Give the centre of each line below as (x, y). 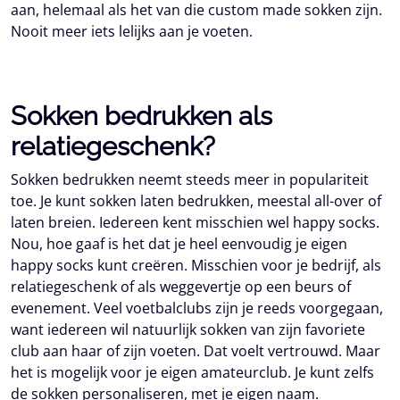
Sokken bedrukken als (142, 116)
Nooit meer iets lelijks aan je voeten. (132, 31)
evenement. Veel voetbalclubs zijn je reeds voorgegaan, (197, 308)
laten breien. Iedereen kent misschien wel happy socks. (195, 222)
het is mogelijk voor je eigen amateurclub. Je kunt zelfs (192, 372)
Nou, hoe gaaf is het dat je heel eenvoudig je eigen (179, 244)
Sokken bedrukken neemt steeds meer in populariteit (190, 179)
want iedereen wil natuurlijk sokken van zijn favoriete (188, 329)
